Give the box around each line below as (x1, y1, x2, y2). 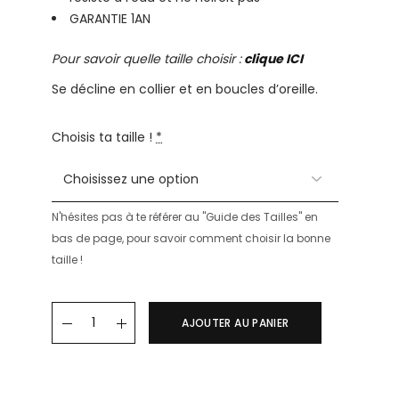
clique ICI (244, 50, 304, 68)
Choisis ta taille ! (52, 128, 153, 146)
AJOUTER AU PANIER (182, 315, 289, 330)
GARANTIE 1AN (69, 10, 151, 28)
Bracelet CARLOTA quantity (61, 299, 230, 317)
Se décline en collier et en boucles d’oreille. (52, 80, 319, 98)
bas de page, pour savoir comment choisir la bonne (52, 232, 331, 246)
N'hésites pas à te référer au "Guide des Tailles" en (52, 210, 319, 224)
